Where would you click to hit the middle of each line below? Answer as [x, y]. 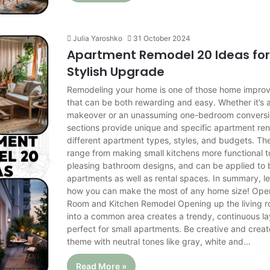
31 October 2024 [162, 39]
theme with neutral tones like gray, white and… [159, 242]
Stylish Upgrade [116, 72]
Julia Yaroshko [98, 39]
